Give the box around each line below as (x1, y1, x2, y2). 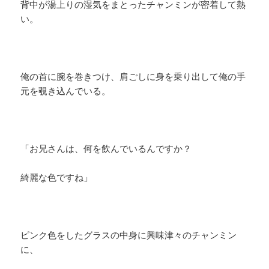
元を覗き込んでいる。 (20, 85, 111, 97)
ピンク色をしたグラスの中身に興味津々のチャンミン (20, 229, 237, 241)
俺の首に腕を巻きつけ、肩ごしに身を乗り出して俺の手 (20, 70, 246, 83)
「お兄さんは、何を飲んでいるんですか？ (20, 142, 192, 155)
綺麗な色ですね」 (20, 171, 93, 184)
